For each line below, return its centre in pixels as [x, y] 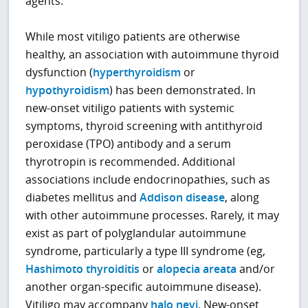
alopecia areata [197, 268]
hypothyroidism [68, 90]
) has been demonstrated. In [183, 90]
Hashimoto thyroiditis [83, 268]
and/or [256, 268]
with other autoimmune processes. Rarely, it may [153, 215]
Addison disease [183, 197]
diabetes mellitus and [83, 197]
